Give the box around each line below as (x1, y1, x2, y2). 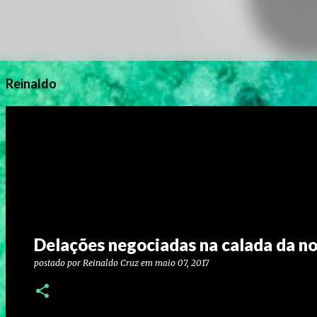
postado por (34, 258, 83, 268)
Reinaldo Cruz (83, 258, 139, 268)
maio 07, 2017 (155, 258, 209, 268)
